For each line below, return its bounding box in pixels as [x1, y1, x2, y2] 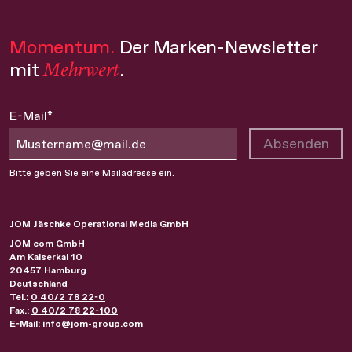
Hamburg [44, 265, 86, 276]
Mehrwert [43, 57, 120, 82]
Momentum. [9, 35, 115, 58]
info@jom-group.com [42, 318, 143, 329]
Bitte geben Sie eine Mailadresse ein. [9, 167, 174, 178]
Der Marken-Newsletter [119, 35, 317, 58]
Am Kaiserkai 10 [9, 251, 82, 262]
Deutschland [9, 278, 68, 289]
